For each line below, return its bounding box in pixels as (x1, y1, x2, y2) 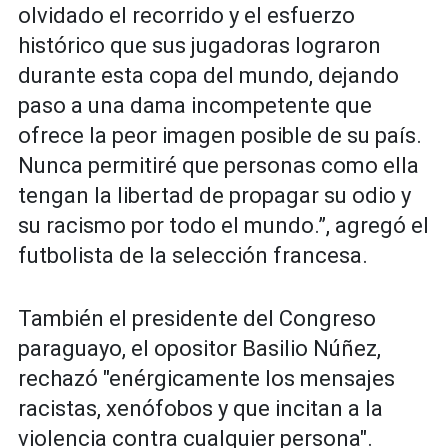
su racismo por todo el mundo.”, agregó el (18, 213, 429, 239)
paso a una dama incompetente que (18, 93, 372, 119)
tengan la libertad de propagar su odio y (18, 183, 411, 209)
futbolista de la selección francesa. (18, 243, 368, 269)
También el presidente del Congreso (18, 306, 376, 332)
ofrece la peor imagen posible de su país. (18, 123, 422, 149)
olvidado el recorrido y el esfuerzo (18, 3, 355, 29)
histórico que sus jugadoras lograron (18, 33, 381, 59)
